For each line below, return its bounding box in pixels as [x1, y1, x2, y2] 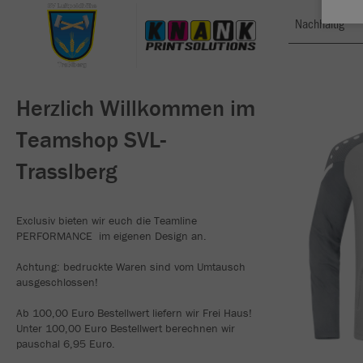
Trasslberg [16, 156, 117, 185]
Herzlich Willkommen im [16, 93, 255, 122]
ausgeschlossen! [16, 274, 98, 289]
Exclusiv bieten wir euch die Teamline [16, 212, 197, 228]
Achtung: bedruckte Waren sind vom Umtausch [16, 258, 246, 274]
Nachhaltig [295, 14, 344, 32]
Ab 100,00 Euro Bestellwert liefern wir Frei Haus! [16, 305, 255, 320]
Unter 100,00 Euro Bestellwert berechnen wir [16, 320, 235, 335]
